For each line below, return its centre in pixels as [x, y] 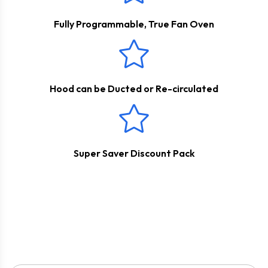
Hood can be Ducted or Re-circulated [134, 88]
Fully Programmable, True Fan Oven [134, 24]
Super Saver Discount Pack [134, 153]
